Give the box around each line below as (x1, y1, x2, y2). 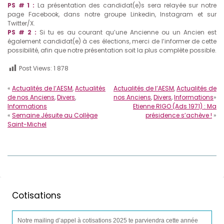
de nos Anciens (7, 93, 54, 102)
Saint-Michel (7, 120, 46, 129)
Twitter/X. (7, 19, 35, 28)
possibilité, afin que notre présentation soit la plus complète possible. (7, 46, 216, 55)
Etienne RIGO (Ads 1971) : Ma (133, 102, 216, 111)
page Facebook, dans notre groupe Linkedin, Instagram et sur (7, 10, 216, 19)
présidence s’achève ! (145, 111, 212, 120)
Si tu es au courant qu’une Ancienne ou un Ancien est (36, 28, 217, 37)
